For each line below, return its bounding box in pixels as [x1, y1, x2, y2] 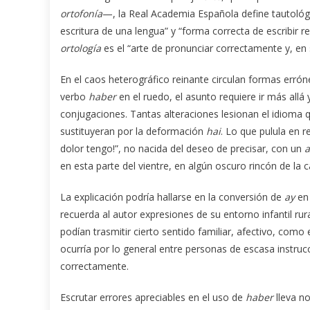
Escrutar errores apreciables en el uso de [60, 290, 246, 304]
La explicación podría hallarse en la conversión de [60, 190, 284, 203]
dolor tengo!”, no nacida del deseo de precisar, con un [60, 141, 304, 155]
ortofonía [60, 6, 102, 20]
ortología [60, 41, 101, 55]
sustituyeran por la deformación [60, 124, 206, 138]
